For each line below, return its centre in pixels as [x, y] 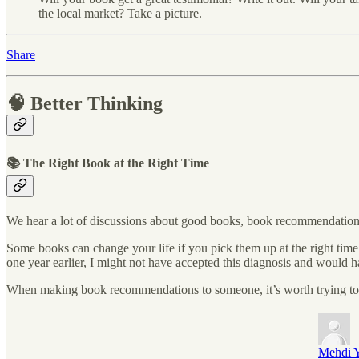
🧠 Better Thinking [85, 104]
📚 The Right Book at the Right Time [108, 163]
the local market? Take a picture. [120, 14]
